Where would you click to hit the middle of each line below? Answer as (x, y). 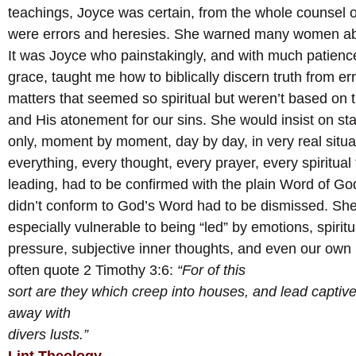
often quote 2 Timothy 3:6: (93, 271)
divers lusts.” (48, 335)
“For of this (211, 271)
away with (39, 313)
